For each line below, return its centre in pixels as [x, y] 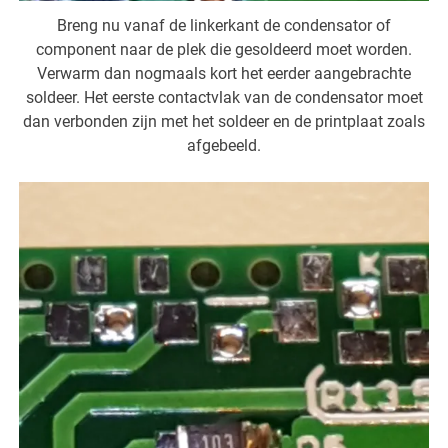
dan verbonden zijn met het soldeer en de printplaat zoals [224, 122]
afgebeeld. [224, 146]
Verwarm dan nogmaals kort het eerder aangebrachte [224, 74]
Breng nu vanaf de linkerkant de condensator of [224, 26]
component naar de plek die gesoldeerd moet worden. [224, 50]
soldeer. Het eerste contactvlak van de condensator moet [224, 98]
